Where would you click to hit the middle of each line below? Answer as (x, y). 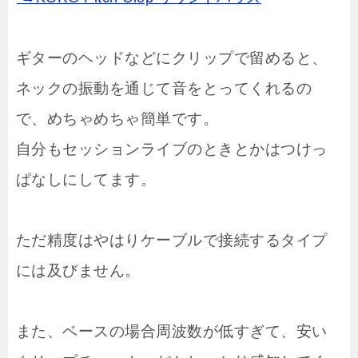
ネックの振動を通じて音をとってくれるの (164, 89)
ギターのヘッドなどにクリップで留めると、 (172, 58)
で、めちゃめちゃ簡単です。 (117, 119)
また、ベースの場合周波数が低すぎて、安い (172, 332)
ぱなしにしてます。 (86, 180)
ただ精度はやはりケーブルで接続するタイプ (172, 241)
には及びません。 (78, 271)
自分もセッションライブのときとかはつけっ (172, 149)
